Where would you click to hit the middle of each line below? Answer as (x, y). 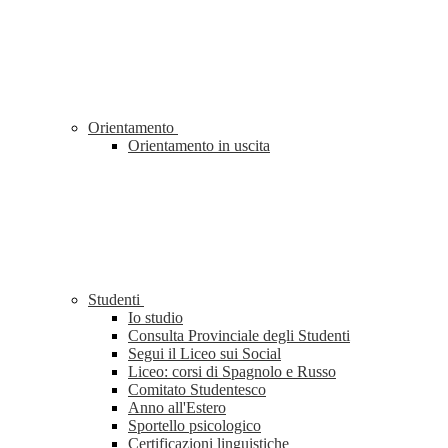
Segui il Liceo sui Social (204, 354)
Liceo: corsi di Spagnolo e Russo (232, 372)
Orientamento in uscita (199, 146)
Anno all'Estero (177, 408)
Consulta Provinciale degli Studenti (239, 336)
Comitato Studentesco (197, 390)
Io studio (155, 318)
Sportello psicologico (194, 426)
